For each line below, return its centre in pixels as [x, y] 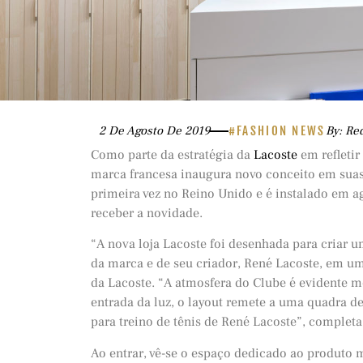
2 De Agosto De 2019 [154, 131]
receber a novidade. [147, 213]
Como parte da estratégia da [172, 155]
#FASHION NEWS [277, 131]
